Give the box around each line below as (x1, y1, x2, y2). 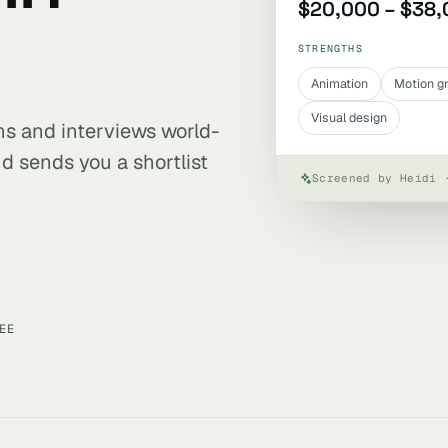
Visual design (311, 109, 387, 126)
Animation (311, 75, 368, 92)
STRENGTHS (298, 42, 363, 55)
